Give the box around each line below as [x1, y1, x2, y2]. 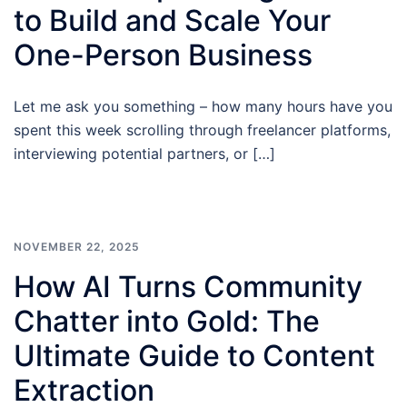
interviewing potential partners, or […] [14, 144, 275, 163]
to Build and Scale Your [14, 3, 331, 38]
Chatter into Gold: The [14, 303, 320, 339]
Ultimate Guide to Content [14, 338, 375, 373]
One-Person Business [14, 37, 313, 73]
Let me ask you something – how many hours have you [14, 97, 392, 115]
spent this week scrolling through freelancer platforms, [14, 121, 391, 139]
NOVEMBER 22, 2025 [14, 240, 140, 253]
